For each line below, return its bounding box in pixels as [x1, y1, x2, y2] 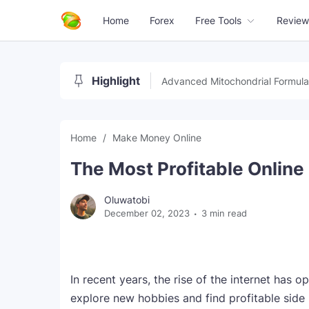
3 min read [201, 208, 247, 219]
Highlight [92, 74, 140, 88]
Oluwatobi [104, 194, 150, 206]
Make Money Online [112, 132, 201, 143]
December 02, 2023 [104, 208, 190, 219]
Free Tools [195, 14, 241, 26]
